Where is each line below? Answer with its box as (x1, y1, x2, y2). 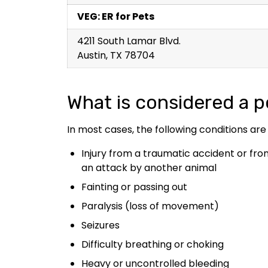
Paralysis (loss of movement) (81, 199, 219, 213)
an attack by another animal (81, 160, 217, 175)
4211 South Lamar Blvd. (77, 33, 181, 48)
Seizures (81, 218, 120, 232)
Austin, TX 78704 (77, 48, 155, 62)
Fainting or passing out (81, 179, 187, 194)
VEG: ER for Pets (77, 9, 154, 23)
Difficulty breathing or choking (81, 237, 224, 251)
